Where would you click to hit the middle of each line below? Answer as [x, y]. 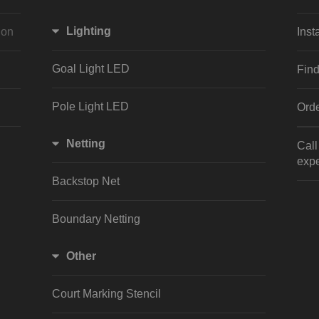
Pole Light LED [90, 106]
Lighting [89, 31]
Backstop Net [86, 181]
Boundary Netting [96, 219]
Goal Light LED [91, 68]
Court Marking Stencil [106, 293]
